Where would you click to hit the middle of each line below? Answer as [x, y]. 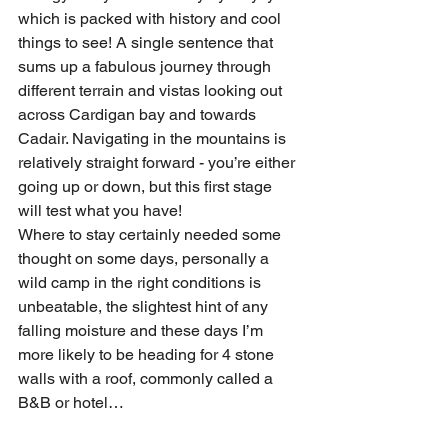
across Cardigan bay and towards [139, 114]
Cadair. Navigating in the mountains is [154, 138]
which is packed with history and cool [151, 18]
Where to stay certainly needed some [151, 234]
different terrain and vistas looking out [152, 90]
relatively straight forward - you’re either [158, 162]
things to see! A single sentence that [147, 42]
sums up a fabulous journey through [146, 66]
